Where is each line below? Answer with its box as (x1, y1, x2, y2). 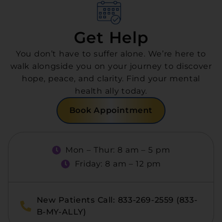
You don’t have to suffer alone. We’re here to (16, 49, 206, 59)
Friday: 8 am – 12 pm (74, 159, 161, 169)
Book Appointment (69, 106, 153, 115)
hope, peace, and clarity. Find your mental (22, 74, 200, 84)
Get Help (73, 28, 149, 48)
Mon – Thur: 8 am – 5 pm (65, 145, 170, 155)
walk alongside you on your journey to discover (10, 61, 212, 71)
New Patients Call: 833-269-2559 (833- (36, 195, 198, 205)
